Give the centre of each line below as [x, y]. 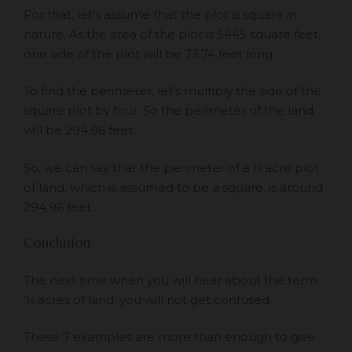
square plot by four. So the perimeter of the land [169, 111]
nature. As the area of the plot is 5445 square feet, [172, 34]
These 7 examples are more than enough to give [169, 337]
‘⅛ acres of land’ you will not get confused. [148, 299]
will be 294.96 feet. [79, 130]
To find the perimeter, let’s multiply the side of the [172, 91]
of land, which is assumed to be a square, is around [173, 187]
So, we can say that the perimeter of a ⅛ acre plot [171, 167]
